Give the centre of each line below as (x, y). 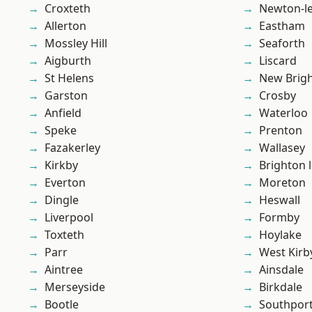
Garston (66, 96)
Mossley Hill (76, 44)
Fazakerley (72, 148)
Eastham (282, 26)
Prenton (281, 131)
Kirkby (61, 165)
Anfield (63, 113)
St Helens (69, 78)
